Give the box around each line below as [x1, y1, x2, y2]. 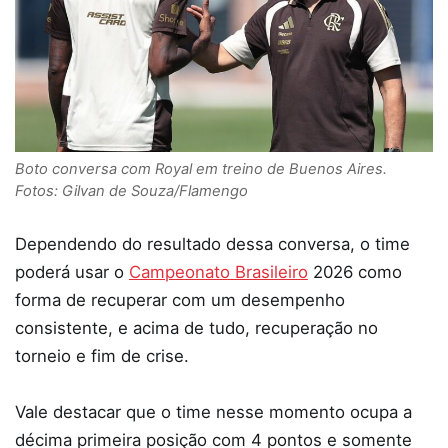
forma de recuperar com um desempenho [15, 290, 345, 311]
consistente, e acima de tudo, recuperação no [15, 318, 378, 339]
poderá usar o [15, 262, 129, 283]
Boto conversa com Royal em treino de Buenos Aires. [15, 160, 387, 179]
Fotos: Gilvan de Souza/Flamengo [15, 182, 248, 201]
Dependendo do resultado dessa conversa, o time [15, 234, 410, 255]
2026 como [308, 262, 402, 283]
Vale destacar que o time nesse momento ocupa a [15, 402, 412, 423]
